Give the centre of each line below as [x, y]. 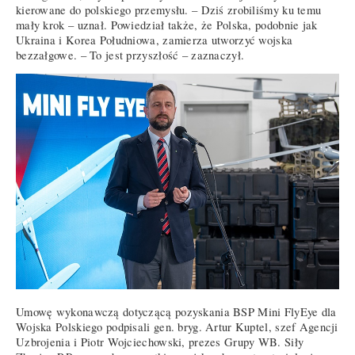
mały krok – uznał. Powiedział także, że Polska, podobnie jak [167, 25]
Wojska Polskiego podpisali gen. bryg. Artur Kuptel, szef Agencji [177, 326]
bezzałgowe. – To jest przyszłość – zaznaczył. [130, 55]
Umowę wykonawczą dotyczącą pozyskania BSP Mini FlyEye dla [176, 311]
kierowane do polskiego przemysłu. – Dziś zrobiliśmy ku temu [169, 10]
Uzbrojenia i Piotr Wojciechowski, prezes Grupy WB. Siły [160, 342]
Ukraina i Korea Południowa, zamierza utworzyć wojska [155, 40]
